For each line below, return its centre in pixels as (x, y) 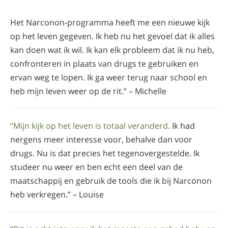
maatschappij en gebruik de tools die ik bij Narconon (111, 180)
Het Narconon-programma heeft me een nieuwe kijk (110, 22)
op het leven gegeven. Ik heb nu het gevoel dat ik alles (112, 36)
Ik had (182, 125)
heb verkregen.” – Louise (57, 194)
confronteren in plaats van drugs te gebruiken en (104, 63)
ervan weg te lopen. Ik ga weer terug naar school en (109, 77)
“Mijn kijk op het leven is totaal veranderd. (90, 125)
